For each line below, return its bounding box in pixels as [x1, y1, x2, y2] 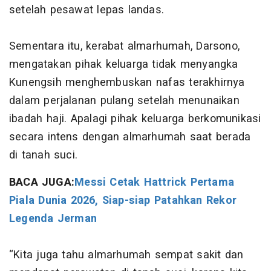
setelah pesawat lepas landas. [9, 2, 165, 19]
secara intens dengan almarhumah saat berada [9, 129, 251, 146]
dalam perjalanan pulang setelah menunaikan [9, 93, 240, 109]
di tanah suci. [9, 147, 77, 164]
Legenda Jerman [9, 211, 97, 227]
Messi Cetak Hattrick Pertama [74, 174, 235, 191]
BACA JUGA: [9, 174, 75, 191]
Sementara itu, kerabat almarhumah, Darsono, [9, 38, 240, 55]
